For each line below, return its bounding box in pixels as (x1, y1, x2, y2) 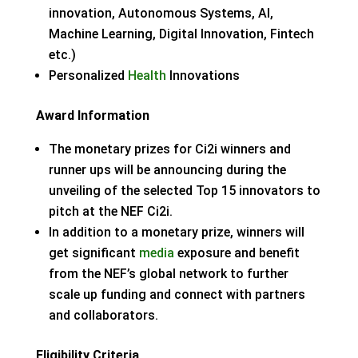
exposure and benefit (173, 245, 300, 261)
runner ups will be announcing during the (48, 162, 286, 177)
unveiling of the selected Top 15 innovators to (48, 183, 320, 198)
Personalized (48, 68, 128, 83)
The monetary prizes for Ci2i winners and (48, 141, 291, 157)
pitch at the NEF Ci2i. (48, 204, 173, 219)
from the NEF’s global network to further (48, 266, 288, 281)
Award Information (35, 108, 149, 123)
